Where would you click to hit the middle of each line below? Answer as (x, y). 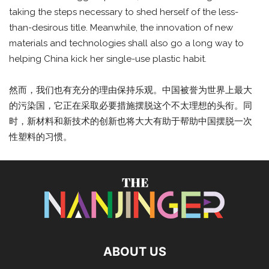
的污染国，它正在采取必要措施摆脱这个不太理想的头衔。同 (131, 105)
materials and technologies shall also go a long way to (126, 43)
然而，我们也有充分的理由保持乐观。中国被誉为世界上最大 (131, 90)
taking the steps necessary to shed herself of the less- (124, 12)
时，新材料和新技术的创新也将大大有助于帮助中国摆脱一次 (131, 121)
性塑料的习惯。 (41, 137)
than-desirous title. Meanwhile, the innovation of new (121, 27)
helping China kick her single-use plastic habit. (108, 59)
